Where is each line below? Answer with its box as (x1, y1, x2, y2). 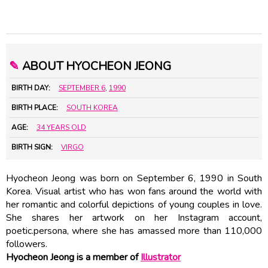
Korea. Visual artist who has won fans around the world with (6, 184, 262, 198)
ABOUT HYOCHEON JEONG (19, 57, 171, 74)
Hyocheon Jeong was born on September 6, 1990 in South (6, 171, 262, 185)
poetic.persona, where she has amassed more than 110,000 (6, 224, 262, 237)
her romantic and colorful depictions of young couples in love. (6, 197, 262, 211)
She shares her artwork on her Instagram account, (6, 211, 262, 224)
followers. (6, 237, 50, 251)
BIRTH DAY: (11, 83, 50, 93)
